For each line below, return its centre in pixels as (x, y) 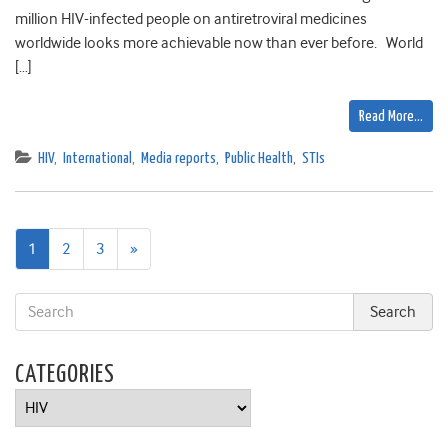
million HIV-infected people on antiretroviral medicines (191, 19)
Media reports (178, 159)
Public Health (259, 159)
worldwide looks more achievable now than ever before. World (219, 43)
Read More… (391, 117)
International (97, 159)
